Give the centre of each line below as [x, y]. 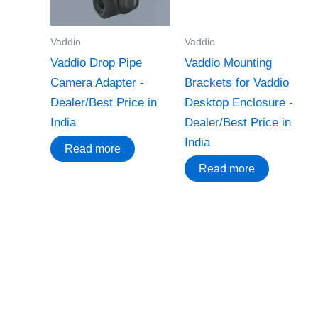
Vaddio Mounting [228, 63]
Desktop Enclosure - [238, 103]
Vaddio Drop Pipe [96, 63]
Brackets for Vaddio [236, 83]
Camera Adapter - [97, 83]
